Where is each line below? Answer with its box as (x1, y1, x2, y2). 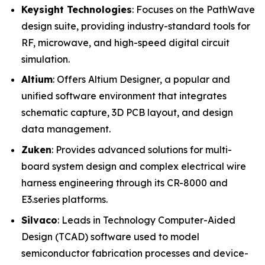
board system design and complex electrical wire (21, 160, 246, 172)
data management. (21, 123, 111, 135)
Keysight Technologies (21, 3, 132, 15)
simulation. (21, 53, 70, 65)
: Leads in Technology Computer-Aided (57, 214, 235, 226)
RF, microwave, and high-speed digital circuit (21, 36, 230, 49)
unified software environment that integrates (21, 90, 227, 102)
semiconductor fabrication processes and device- (21, 247, 248, 259)
